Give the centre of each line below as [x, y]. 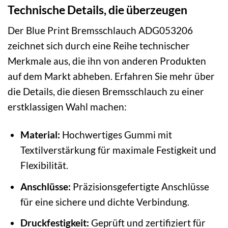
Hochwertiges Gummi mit [116, 135]
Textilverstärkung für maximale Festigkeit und [118, 150]
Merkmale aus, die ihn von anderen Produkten [107, 61]
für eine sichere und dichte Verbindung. [105, 202]
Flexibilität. [44, 165]
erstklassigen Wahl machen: [67, 107]
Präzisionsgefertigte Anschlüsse [140, 186]
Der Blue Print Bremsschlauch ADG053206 [100, 31]
